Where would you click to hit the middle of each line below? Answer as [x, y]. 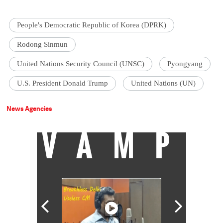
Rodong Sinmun [43, 45]
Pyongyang [185, 64]
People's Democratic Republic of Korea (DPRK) [92, 25]
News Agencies [30, 109]
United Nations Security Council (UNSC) [81, 64]
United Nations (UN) [164, 83]
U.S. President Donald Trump [63, 83]
